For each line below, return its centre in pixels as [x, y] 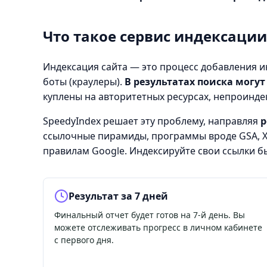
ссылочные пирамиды [95, 136]
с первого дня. [84, 240]
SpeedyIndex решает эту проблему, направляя [152, 121]
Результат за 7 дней [118, 196]
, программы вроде [193, 136]
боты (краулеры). [84, 81]
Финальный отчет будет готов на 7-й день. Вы [150, 215]
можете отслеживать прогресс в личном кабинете [158, 227]
